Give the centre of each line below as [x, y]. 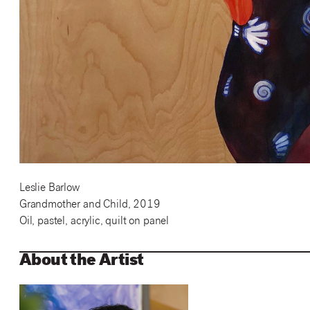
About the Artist [81, 262]
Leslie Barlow [49, 189]
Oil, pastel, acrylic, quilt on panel [94, 222]
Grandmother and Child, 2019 [90, 206]
